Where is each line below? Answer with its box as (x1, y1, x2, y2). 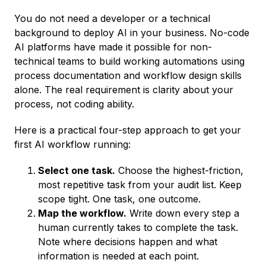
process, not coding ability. (14, 98, 134, 110)
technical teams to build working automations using (14, 55, 245, 68)
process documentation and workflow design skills (14, 69, 242, 82)
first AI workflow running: (14, 138, 131, 151)
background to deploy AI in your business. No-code (14, 27, 249, 39)
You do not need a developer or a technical (14, 12, 210, 25)
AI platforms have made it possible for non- (14, 41, 212, 53)
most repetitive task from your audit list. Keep (38, 179, 242, 191)
